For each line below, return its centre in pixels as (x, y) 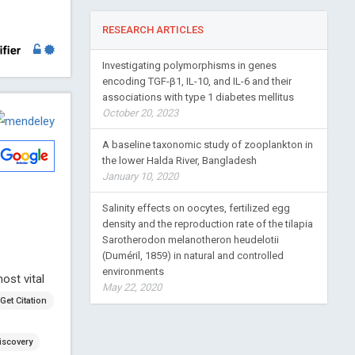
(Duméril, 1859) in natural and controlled (193, 256)
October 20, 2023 (140, 113)
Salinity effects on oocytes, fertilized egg (196, 208)
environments (133, 272)
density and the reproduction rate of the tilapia (207, 224)
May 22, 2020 (132, 288)
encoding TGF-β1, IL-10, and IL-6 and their (197, 82)
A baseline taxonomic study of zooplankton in (207, 145)
